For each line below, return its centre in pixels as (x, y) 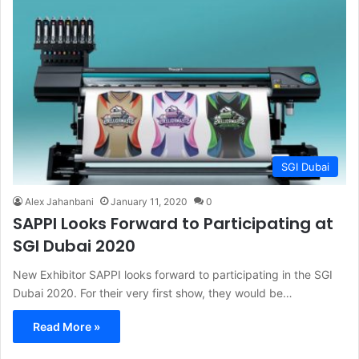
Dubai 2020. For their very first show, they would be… (153, 293)
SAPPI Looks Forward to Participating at (173, 224)
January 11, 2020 (149, 202)
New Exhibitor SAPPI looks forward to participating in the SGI (173, 275)
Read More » (67, 327)
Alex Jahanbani (59, 202)
